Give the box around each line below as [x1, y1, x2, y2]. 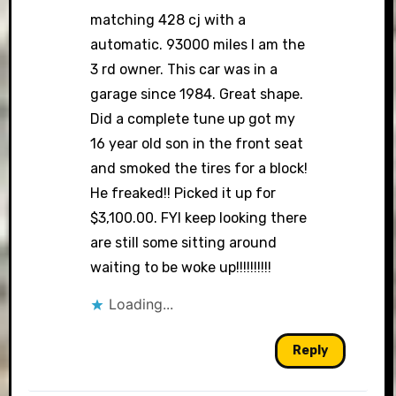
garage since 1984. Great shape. [90, 86, 304, 103]
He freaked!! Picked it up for [90, 185, 277, 202]
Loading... [109, 295, 174, 313]
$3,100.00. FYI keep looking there [90, 209, 308, 226]
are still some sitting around [90, 234, 278, 251]
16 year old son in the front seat [90, 135, 304, 152]
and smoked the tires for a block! [90, 160, 308, 177]
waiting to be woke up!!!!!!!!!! [90, 259, 272, 276]
